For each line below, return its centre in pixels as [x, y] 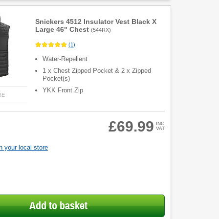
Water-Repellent [65, 59]
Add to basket [58, 206]
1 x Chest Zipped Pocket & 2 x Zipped [97, 71]
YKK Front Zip [63, 90]
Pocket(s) [56, 79]
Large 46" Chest [62, 29]
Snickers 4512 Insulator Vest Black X [96, 22]
